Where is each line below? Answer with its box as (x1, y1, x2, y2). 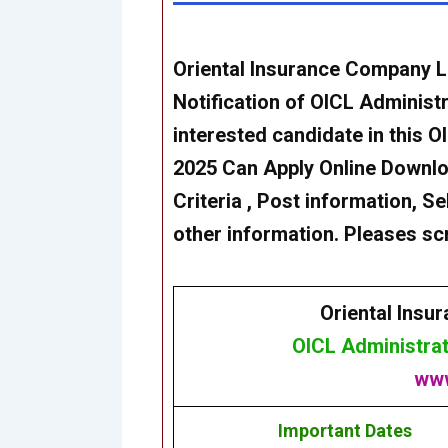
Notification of (172, 90, 310, 115)
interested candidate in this (172, 123, 428, 148)
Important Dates (278, 420, 412, 442)
